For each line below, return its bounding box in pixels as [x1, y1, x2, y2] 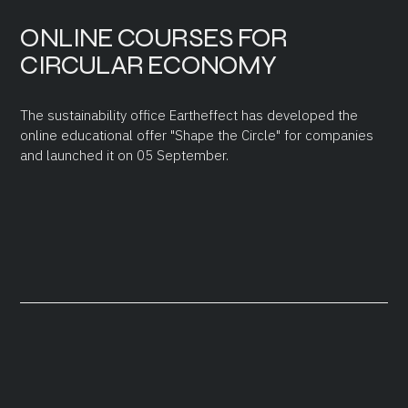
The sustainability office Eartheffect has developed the [20, 106, 359, 124]
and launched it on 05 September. [20, 146, 229, 164]
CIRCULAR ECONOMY [20, 47, 277, 81]
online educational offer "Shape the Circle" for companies [20, 126, 374, 144]
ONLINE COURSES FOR [20, 20, 288, 54]
